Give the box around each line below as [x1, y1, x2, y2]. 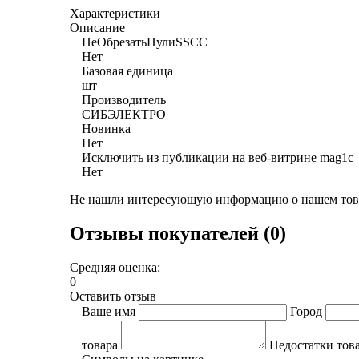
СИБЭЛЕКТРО [82, 107, 166, 121]
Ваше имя [82, 304, 135, 318]
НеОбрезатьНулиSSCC [82, 34, 208, 49]
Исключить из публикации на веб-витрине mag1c [82, 150, 353, 164]
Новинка [82, 121, 131, 135]
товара [82, 337, 118, 352]
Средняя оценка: [70, 260, 160, 274]
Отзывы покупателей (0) [70, 222, 286, 244]
